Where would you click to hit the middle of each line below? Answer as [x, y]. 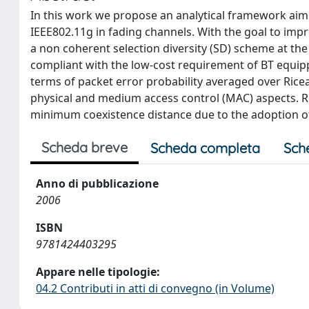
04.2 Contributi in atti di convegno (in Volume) [155, 288]
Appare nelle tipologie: [98, 272]
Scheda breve [84, 147]
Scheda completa [205, 148]
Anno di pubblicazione [97, 183]
